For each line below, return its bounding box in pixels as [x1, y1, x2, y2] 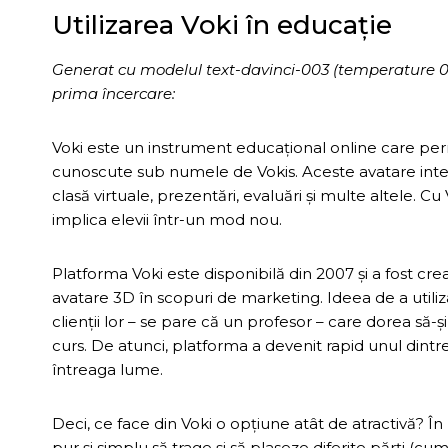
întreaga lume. [52, 359, 163, 379]
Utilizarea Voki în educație [52, 8, 392, 41]
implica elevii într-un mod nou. [52, 209, 282, 229]
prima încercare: [52, 83, 175, 103]
